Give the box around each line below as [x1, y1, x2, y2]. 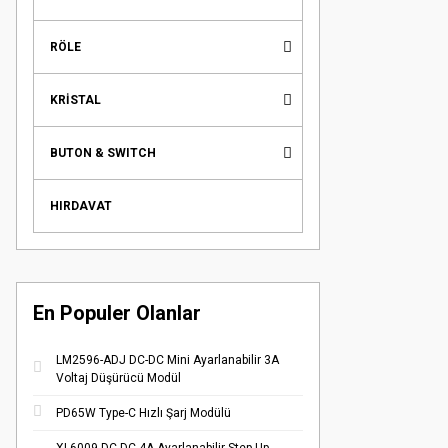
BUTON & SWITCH [50, 146, 156, 160]
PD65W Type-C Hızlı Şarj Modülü [56, 406, 231, 420]
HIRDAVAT [50, 199, 112, 213]
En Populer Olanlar [33, 301, 201, 325]
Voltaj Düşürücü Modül [56, 371, 181, 385]
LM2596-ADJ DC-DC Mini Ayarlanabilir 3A [56, 353, 279, 367]
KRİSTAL [50, 93, 101, 107]
